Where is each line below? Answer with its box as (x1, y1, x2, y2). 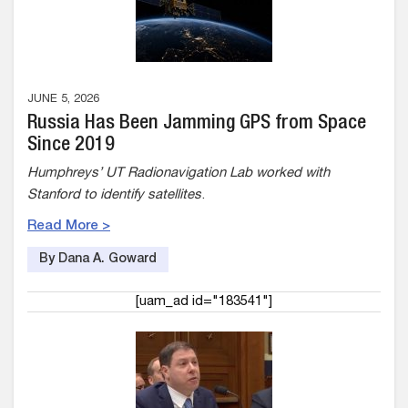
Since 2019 (27, 136, 115, 156)
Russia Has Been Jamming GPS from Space (27, 114, 366, 134)
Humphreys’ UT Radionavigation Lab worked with (27, 167, 330, 180)
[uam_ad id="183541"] (136, 295, 272, 309)
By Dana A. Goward (39, 253, 157, 266)
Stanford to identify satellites (27, 189, 201, 202)
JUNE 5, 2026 (27, 94, 99, 106)
